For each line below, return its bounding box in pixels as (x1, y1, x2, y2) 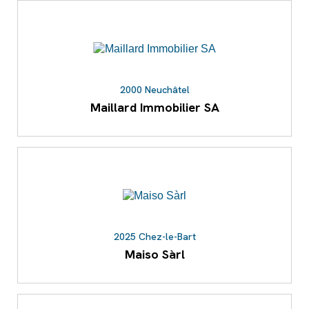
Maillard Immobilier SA (90, 99, 219, 116)
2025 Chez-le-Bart (113, 230, 196, 243)
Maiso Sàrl (124, 246, 185, 263)
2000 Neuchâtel (119, 83, 190, 97)
